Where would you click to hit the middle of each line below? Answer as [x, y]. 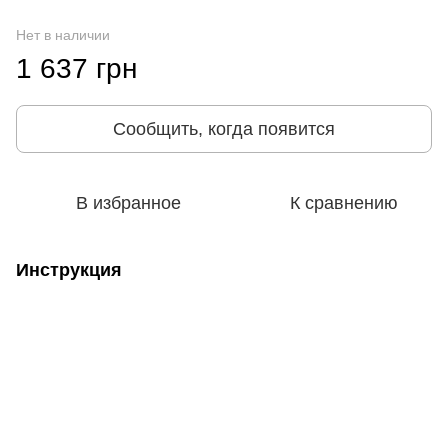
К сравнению [344, 202]
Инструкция [69, 269]
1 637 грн [76, 68]
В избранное [128, 202]
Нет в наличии [63, 34]
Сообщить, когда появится [224, 128]
